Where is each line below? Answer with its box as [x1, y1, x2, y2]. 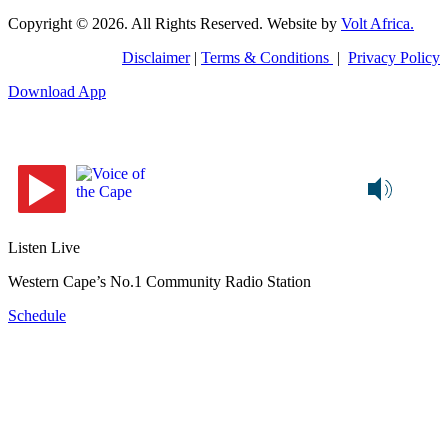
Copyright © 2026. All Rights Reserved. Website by [8, 15, 341, 33]
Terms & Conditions [201, 49, 333, 67]
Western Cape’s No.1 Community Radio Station [8, 273, 311, 291]
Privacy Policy [348, 49, 440, 67]
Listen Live [8, 239, 80, 257]
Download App [8, 83, 106, 101]
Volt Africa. [341, 15, 414, 33]
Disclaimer [122, 49, 190, 67]
